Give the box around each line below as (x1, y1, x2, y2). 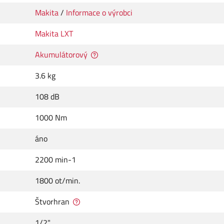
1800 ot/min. (35, 174, 80, 187)
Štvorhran (35, 195, 69, 208)
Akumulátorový (35, 48, 87, 61)
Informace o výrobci (66, 6, 132, 19)
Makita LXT (35, 27, 73, 40)
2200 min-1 (35, 153, 76, 166)
